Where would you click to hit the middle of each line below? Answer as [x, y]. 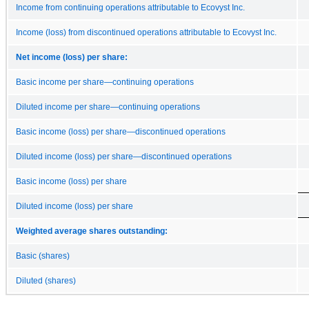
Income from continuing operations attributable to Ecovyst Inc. [130, 7]
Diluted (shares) [46, 280]
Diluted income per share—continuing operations [108, 107]
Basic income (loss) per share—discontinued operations [121, 131]
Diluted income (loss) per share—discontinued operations [124, 156]
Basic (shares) [43, 256]
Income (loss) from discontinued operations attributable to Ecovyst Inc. [146, 32]
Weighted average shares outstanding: [92, 231]
